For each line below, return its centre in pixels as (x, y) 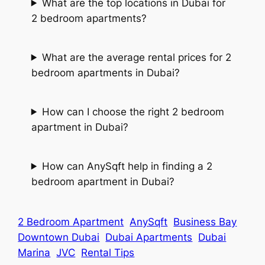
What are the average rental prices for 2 (136, 57)
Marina (34, 253)
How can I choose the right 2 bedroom (133, 112)
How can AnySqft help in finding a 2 (127, 166)
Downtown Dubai (59, 237)
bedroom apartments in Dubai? (105, 72)
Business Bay (205, 222)
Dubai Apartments (149, 237)
